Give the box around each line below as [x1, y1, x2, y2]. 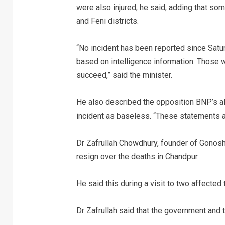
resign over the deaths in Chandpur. [76, 152, 199, 161]
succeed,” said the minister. [76, 70, 172, 80]
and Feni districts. [76, 16, 139, 26]
